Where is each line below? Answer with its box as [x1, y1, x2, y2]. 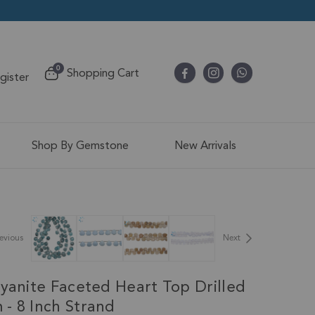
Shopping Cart [67, 64, 140, 82]
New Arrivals [174, 137, 236, 154]
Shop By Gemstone [32, 137, 129, 154]
